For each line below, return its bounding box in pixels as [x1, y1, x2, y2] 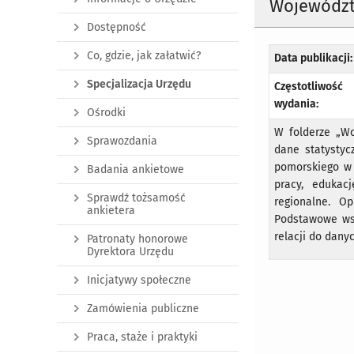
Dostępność [87, 21, 146, 34]
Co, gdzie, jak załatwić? [87, 49, 201, 62]
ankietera [87, 204, 135, 217]
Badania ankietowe [87, 163, 184, 176]
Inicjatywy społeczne [87, 273, 191, 287]
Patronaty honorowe [87, 232, 188, 246]
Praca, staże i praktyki [87, 330, 198, 344]
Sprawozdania [87, 134, 157, 148]
